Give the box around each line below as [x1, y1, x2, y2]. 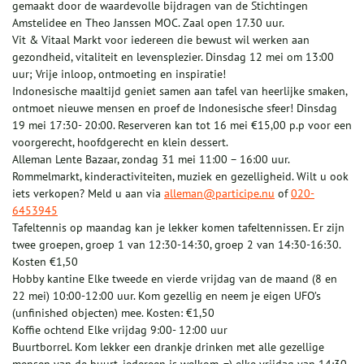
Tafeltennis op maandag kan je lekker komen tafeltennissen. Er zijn [12, 220, 344, 236]
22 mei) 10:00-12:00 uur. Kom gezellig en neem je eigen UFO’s [12, 288, 321, 304]
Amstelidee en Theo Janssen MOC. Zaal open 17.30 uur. [12, 15, 284, 31]
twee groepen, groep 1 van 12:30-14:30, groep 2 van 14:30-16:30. [12, 237, 340, 253]
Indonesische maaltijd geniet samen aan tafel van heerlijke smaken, [12, 84, 347, 99]
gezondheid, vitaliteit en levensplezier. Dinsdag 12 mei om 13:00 [12, 50, 334, 65]
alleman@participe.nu [164, 186, 275, 201]
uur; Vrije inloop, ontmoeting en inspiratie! [12, 67, 226, 82]
